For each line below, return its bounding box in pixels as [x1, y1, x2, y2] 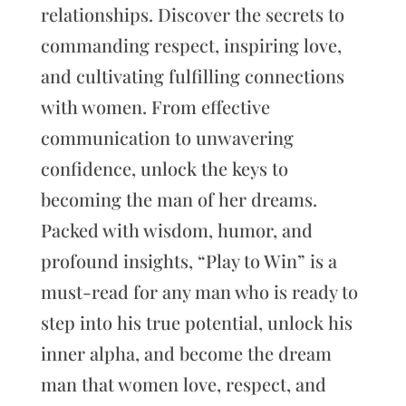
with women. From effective [40, 94, 270, 120]
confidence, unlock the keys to [40, 156, 288, 181]
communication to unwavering [40, 125, 294, 150]
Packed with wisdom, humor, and [40, 217, 313, 243]
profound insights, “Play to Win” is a [40, 248, 337, 274]
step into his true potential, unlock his [40, 310, 353, 335]
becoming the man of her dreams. [40, 187, 317, 212]
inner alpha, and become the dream [40, 341, 332, 366]
